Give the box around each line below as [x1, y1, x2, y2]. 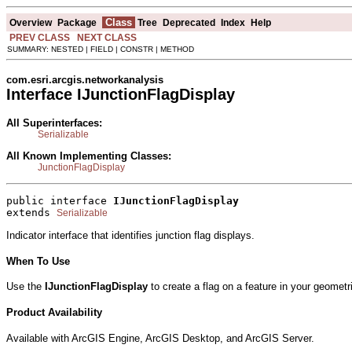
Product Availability [6, 306, 102, 318]
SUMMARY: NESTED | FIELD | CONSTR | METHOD [7, 44, 194, 53]
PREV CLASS [9, 31, 70, 43]
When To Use [6, 255, 70, 267]
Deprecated [163, 16, 215, 28]
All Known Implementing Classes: [6, 149, 171, 162]
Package [57, 16, 97, 28]
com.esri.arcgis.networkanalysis [6, 73, 163, 86]
